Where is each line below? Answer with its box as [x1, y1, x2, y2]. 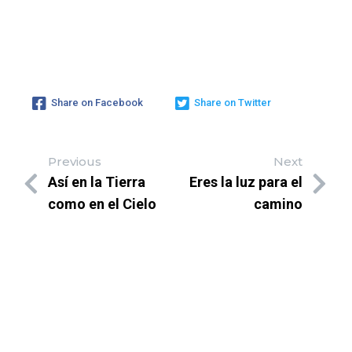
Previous [48, 153, 101, 169]
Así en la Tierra [48, 173, 145, 190]
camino [254, 196, 302, 213]
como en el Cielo [48, 195, 156, 212]
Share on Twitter [194, 96, 271, 108]
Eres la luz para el [189, 174, 302, 191]
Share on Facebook [51, 96, 143, 108]
